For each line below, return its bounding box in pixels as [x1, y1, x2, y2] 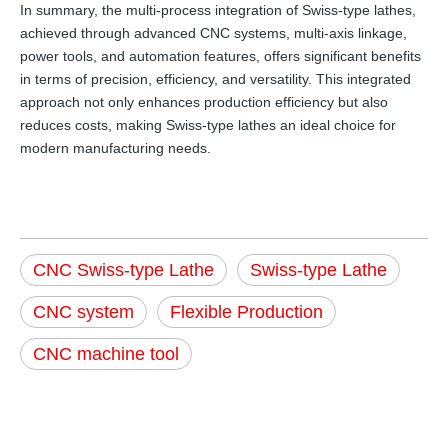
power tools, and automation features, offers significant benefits [20, 48, 421, 65]
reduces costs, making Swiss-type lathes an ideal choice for [20, 117, 396, 134]
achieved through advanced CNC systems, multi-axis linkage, [20, 25, 407, 42]
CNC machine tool [33, 344, 179, 365]
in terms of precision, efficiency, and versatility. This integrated [20, 71, 411, 88]
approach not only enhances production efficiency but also [20, 94, 388, 111]
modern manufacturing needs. [20, 140, 211, 157]
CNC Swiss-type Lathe [33, 260, 214, 281]
